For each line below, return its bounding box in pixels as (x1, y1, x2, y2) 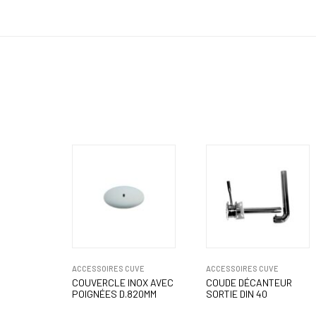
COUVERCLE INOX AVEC (72, 276, 174, 289)
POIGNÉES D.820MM (72, 288, 157, 300)
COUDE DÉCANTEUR (206, 276, 292, 289)
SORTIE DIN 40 (206, 288, 267, 300)
